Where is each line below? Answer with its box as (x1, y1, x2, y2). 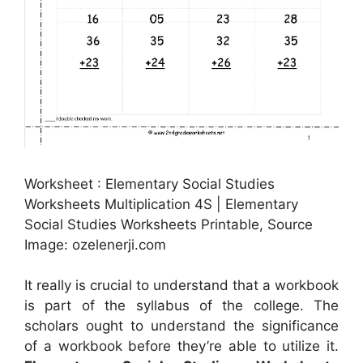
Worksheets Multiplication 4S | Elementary (24, 195, 298, 212)
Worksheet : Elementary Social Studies (24, 175, 275, 192)
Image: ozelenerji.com (24, 236, 166, 253)
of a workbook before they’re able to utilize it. (24, 338, 339, 355)
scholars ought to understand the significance (24, 318, 339, 335)
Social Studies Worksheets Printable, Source (24, 216, 313, 233)
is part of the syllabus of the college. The (24, 297, 339, 314)
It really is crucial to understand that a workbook (24, 277, 339, 294)
